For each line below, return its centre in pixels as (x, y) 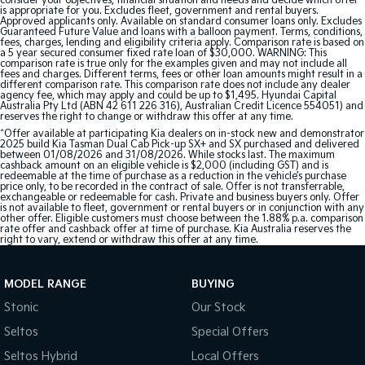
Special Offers (230, 332)
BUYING (213, 284)
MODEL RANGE (45, 284)
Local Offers (225, 356)
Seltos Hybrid (41, 356)
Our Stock (218, 308)
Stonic (21, 308)
